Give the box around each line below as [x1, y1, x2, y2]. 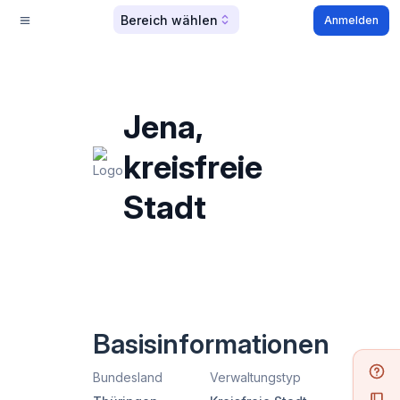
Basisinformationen [93, 328, 329, 360]
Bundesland [93, 370, 162, 385]
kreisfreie [123, 147, 262, 187]
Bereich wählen [121, 12, 218, 28]
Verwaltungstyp [210, 370, 301, 385]
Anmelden [324, 13, 379, 27]
